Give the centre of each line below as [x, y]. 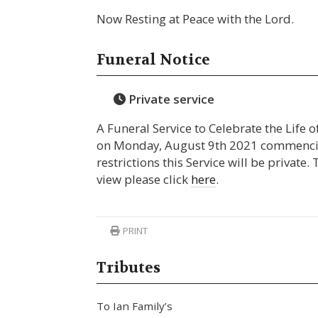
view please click [144, 179]
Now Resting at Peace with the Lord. [196, 18]
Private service [170, 99]
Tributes [129, 267]
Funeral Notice [154, 60]
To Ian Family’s [135, 306]
